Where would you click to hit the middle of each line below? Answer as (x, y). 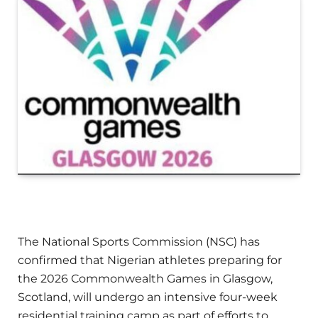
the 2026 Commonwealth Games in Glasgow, (145, 279)
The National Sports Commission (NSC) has (139, 242)
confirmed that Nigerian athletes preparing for (150, 261)
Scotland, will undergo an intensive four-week (148, 297)
